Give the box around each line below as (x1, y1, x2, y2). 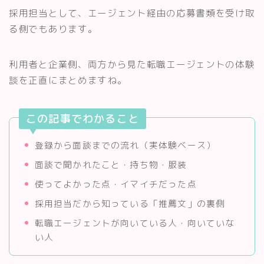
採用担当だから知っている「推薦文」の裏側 (34, 197, 226, 210)
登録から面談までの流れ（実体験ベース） (34, 138, 216, 151)
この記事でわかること (26, 111, 139, 127)
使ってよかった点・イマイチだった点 (34, 177, 197, 190)
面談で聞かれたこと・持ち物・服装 (34, 158, 187, 171)
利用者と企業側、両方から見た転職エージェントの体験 (9, 57, 255, 71)
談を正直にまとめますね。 (9, 73, 127, 87)
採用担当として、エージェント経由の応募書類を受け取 (9, 6, 255, 19)
